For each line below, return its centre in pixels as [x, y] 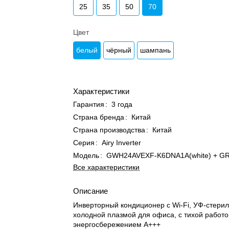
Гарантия [89, 104]
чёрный [119, 50]
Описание [91, 191]
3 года [122, 104]
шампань [156, 50]
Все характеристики [107, 167]
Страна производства [109, 130]
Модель [86, 155]
